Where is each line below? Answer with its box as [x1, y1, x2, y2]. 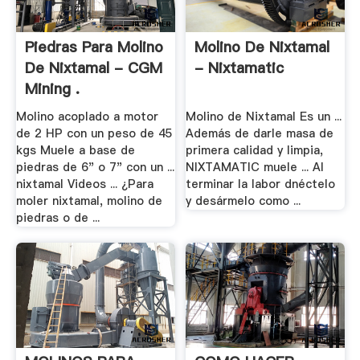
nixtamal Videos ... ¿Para [15, 176, 153, 193]
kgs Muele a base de [15, 142, 135, 159]
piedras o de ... [15, 210, 100, 227]
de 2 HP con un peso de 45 [15, 125, 173, 142]
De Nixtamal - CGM [24, 57, 162, 78]
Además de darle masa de [186, 125, 334, 142]
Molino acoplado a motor [15, 108, 158, 125]
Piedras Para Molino [24, 36, 163, 57]
